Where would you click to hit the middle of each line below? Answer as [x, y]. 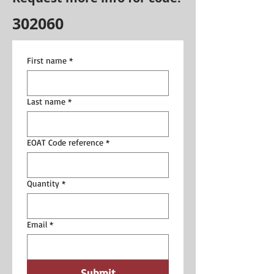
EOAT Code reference [65, 142]
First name [47, 60]
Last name [46, 101]
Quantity [43, 183]
